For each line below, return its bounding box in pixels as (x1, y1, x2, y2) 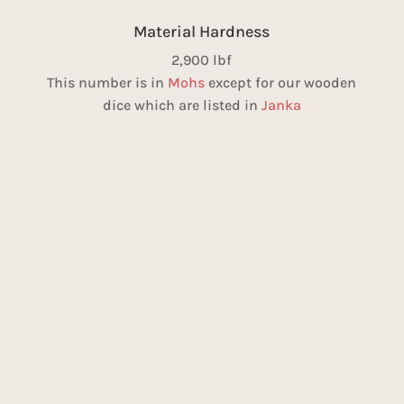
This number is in (47, 73, 169, 91)
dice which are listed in (102, 96, 262, 114)
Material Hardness (133, 21, 271, 41)
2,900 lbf (171, 50, 233, 69)
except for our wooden (205, 73, 357, 91)
